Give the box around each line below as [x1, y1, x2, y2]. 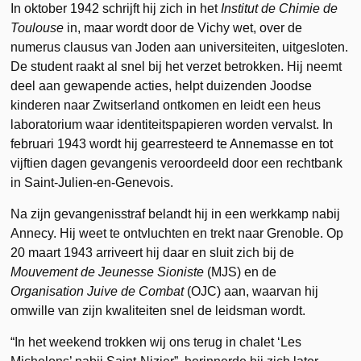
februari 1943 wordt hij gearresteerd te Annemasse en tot [10, 136, 334, 151]
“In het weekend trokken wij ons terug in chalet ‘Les [10, 334, 302, 349]
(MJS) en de [204, 264, 277, 279]
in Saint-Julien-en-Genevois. [10, 175, 174, 189]
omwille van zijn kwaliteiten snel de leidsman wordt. [10, 303, 306, 317]
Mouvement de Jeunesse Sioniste [10, 264, 205, 279]
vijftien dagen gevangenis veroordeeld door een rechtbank [10, 156, 343, 170]
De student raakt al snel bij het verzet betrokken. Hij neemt [10, 59, 342, 73]
